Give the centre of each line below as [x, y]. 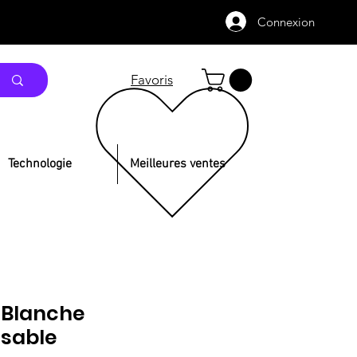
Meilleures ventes [178, 164]
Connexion [286, 22]
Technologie [40, 164]
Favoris [152, 80]
